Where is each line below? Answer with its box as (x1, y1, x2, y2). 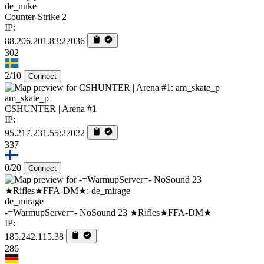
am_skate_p (5, 93, 49, 104)
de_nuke (5, 1, 37, 12)
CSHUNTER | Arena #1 (5, 104, 97, 114)
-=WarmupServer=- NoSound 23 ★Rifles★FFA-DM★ (5, 207, 212, 218)
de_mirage (5, 196, 44, 207)
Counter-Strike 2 (5, 12, 67, 22)
